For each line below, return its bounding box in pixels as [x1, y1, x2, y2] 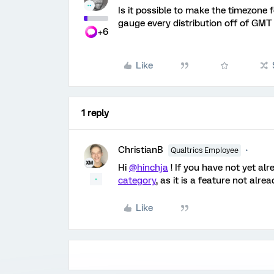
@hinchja [129, 162, 168, 173]
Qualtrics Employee [171, 146, 239, 155]
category [118, 175, 156, 186]
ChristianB [118, 144, 163, 155]
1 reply [81, 108, 109, 119]
